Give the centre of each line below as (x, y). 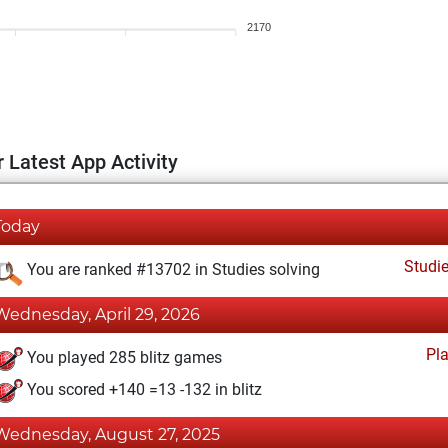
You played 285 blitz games (122, 358)
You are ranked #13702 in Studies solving (171, 270)
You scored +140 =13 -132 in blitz (142, 390)
